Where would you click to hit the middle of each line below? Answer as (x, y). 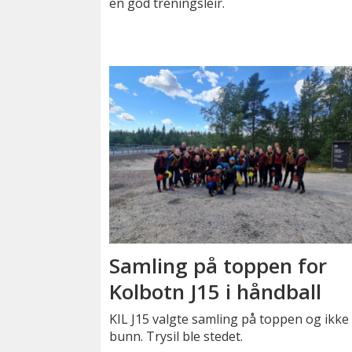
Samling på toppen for (218, 265)
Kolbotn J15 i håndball (216, 291)
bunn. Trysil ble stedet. (176, 336)
